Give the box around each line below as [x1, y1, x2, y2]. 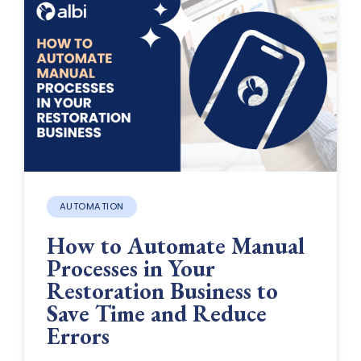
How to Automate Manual [46, 230, 305, 261]
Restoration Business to [46, 275, 278, 306]
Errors [46, 320, 110, 351]
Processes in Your [46, 252, 215, 284]
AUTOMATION [59, 200, 124, 214]
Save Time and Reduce [46, 297, 267, 329]
